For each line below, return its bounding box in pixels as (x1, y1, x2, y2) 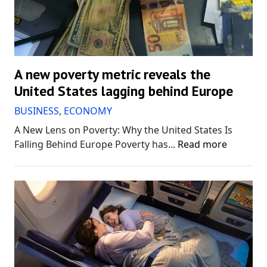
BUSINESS (14, 104, 59, 118)
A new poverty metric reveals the (14, 65, 210, 83)
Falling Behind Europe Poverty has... (14, 138, 178, 151)
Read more (178, 138, 227, 151)
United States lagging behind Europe (14, 82, 233, 100)
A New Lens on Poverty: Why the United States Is (14, 123, 232, 137)
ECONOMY (64, 104, 112, 118)
